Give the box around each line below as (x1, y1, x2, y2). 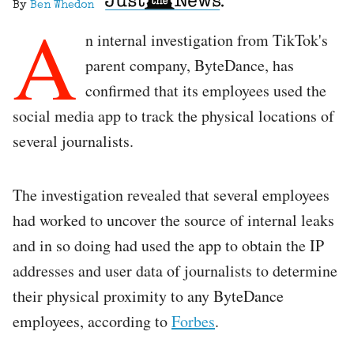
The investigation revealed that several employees (13, 183, 330, 205)
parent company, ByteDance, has (85, 54, 294, 76)
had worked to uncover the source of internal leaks (13, 209, 334, 231)
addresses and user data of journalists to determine (13, 259, 337, 281)
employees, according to (13, 310, 171, 332)
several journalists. (13, 130, 134, 152)
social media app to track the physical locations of (13, 104, 334, 126)
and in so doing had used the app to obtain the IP (13, 234, 324, 256)
